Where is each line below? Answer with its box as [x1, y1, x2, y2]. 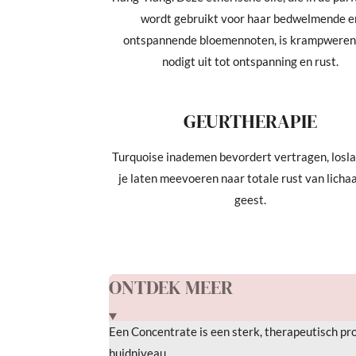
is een [199, 323, 230, 339]
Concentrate [131, 323, 197, 339]
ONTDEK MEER [109, 274, 233, 301]
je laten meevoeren [118, 170, 219, 185]
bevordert [219, 149, 273, 164]
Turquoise [112, 149, 164, 164]
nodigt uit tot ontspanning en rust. [162, 53, 339, 68]
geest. [234, 192, 267, 207]
